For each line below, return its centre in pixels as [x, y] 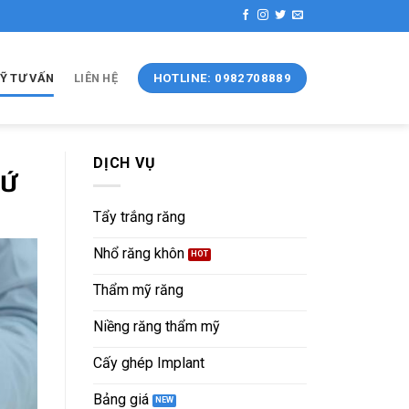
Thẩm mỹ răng [138, 290]
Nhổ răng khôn [139, 254]
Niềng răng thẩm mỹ [157, 327]
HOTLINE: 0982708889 [222, 78]
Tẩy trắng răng [139, 217]
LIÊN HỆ [96, 78]
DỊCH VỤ [125, 163]
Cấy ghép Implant [149, 363]
